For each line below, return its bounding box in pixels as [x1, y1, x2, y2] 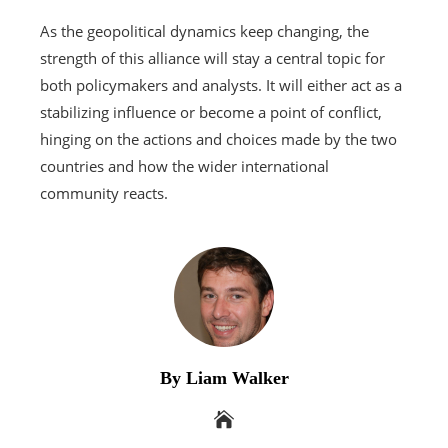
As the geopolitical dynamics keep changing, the [40, 20, 369, 41]
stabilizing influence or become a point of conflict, [40, 101, 382, 122]
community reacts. [40, 182, 168, 203]
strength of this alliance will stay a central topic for [40, 47, 385, 68]
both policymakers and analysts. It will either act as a [40, 74, 402, 95]
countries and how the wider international [40, 155, 329, 176]
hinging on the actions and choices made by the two [40, 128, 397, 149]
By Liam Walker [159, 367, 289, 388]
